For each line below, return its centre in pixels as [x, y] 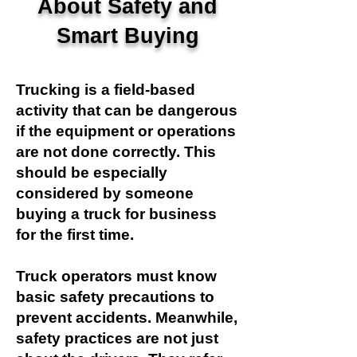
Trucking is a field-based [106, 90]
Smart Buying [127, 36]
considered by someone [105, 193]
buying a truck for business [116, 214]
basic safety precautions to [115, 297]
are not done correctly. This [116, 152]
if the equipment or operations [126, 131]
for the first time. [75, 235]
